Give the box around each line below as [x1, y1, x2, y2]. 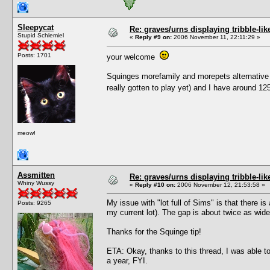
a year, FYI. [107, 256, 148, 265]
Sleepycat [17, 22, 54, 32]
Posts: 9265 [17, 199, 51, 206]
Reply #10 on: [135, 181, 175, 188]
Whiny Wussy [17, 179, 54, 186]
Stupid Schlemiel [17, 31, 64, 39]
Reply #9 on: [135, 33, 172, 40]
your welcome [107, 52, 160, 61]
